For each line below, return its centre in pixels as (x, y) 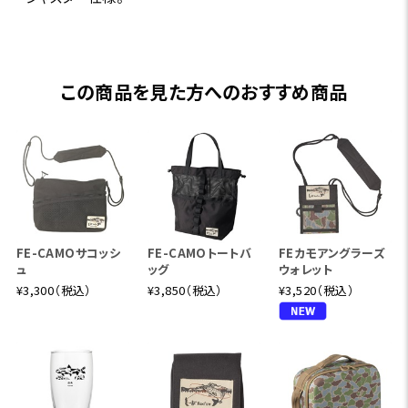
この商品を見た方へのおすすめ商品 (204, 92)
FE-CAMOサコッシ (68, 253)
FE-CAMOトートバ (199, 253)
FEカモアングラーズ (332, 253)
